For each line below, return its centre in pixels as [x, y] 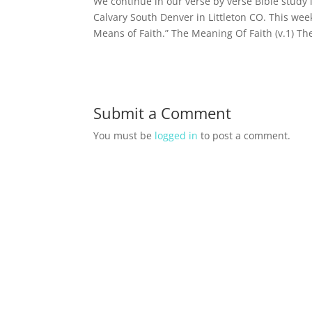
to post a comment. [244, 135]
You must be [124, 135]
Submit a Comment [163, 113]
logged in [177, 135]
